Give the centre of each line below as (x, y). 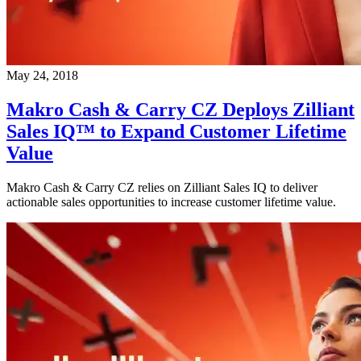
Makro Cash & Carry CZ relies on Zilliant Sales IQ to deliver (162, 188)
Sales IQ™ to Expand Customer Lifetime (176, 132)
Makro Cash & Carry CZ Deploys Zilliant (180, 110)
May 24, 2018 (42, 76)
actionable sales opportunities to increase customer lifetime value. (171, 202)
